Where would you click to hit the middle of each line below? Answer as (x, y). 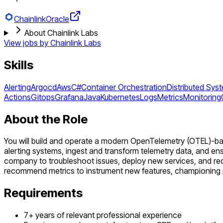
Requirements (43, 193)
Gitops (43, 97)
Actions (17, 97)
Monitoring (202, 97)
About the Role (46, 119)
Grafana (69, 97)
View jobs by (27, 43)
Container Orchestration (124, 87)
